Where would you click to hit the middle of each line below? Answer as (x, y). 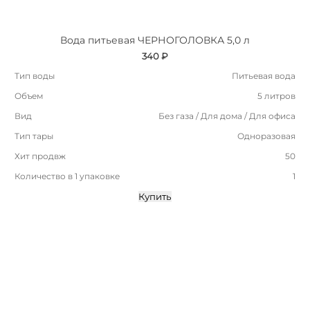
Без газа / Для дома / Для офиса (227, 116)
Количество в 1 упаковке (67, 176)
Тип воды (35, 76)
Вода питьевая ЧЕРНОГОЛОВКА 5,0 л (155, 40)
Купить (155, 197)
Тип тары (34, 136)
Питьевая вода (264, 76)
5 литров (276, 96)
